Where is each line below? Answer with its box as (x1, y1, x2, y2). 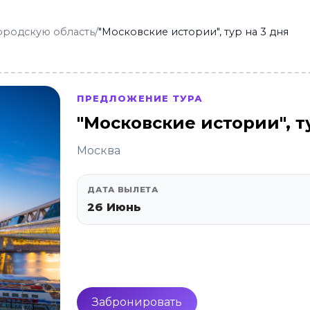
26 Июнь (87, 201, 142, 214)
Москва (77, 144, 121, 157)
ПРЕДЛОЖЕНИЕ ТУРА (77, 93, 203, 104)
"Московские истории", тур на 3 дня (98, 26, 289, 38)
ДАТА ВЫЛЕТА (87, 185, 158, 194)
